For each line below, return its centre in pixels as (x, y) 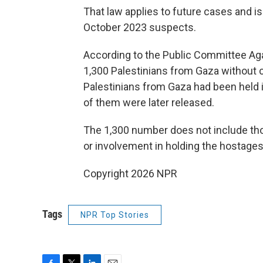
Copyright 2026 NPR (130, 173)
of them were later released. (149, 102)
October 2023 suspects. (140, 27)
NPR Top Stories (115, 215)
